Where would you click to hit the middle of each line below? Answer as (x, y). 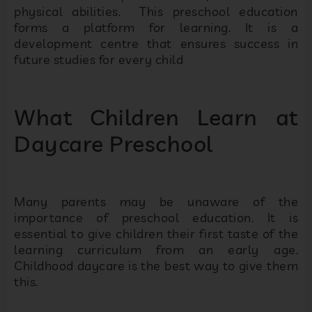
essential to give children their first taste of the (156, 233)
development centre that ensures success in (156, 43)
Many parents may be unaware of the (156, 201)
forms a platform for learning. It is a (156, 27)
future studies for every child (99, 59)
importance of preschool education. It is (156, 217)
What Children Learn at (156, 117)
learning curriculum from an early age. (156, 249)
